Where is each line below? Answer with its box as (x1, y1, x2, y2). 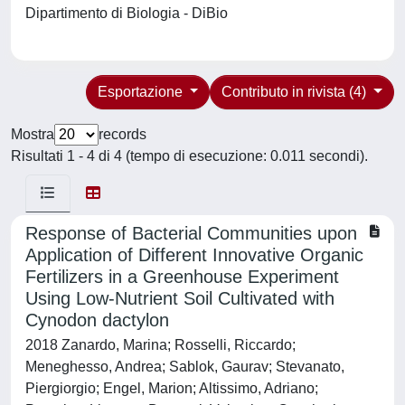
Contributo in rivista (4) (221, 84, 371, 99)
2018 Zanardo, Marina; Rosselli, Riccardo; (25, 337, 296, 353)
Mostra (11, 127, 54, 142)
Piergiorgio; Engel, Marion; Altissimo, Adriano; (25, 381, 318, 396)
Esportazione (97, 84, 186, 99)
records (99, 127, 146, 142)
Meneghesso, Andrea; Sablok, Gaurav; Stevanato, (25, 359, 344, 374)
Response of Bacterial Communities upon (25, 223, 357, 243)
